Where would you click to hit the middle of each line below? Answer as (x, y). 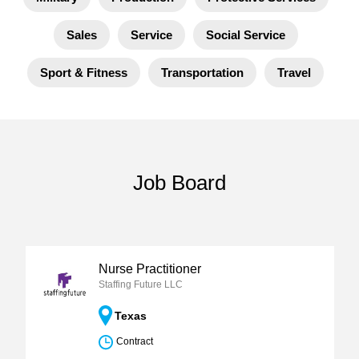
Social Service (245, 35)
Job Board (179, 183)
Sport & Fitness (84, 73)
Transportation (202, 73)
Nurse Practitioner (149, 269)
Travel (294, 73)
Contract (134, 341)
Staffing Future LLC (140, 284)
